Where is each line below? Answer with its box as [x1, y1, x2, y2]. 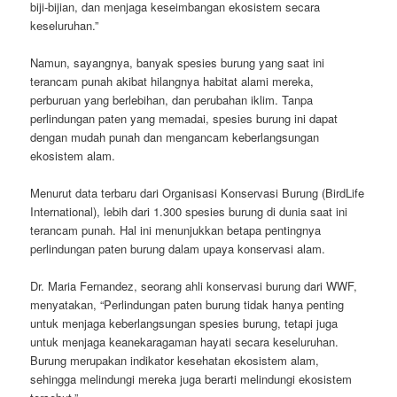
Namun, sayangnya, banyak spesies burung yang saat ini [30, 54, 325, 72]
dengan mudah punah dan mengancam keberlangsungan [30, 128, 320, 146]
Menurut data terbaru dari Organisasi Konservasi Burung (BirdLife [30, 184, 365, 202]
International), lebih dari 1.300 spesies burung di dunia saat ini [30, 203, 348, 221]
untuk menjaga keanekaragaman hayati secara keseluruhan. [30, 333, 339, 351]
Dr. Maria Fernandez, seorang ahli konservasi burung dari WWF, [30, 277, 358, 295]
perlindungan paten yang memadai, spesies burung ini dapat [30, 110, 339, 128]
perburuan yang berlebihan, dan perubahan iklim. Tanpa [30, 91, 314, 109]
